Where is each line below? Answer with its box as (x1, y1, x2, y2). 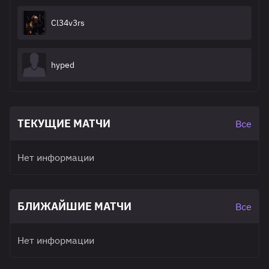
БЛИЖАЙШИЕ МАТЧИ (17, 199, 131, 213)
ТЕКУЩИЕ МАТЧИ (17, 116, 110, 130)
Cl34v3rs (51, 17, 85, 28)
